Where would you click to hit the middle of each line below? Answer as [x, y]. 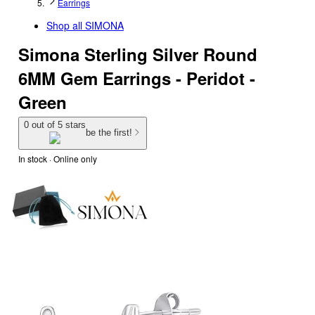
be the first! [109, 133]
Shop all [66, 25]
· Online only [72, 158]
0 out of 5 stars [55, 125]
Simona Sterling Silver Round [138, 54]
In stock [33, 158]
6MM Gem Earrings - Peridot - [137, 78]
